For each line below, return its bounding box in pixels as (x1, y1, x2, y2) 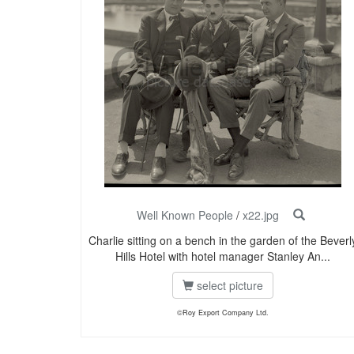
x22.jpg (242, 207, 279, 224)
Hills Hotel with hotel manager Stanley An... (115, 248, 330, 265)
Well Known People (136, 207, 233, 224)
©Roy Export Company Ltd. (177, 307, 269, 318)
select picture (194, 277, 263, 294)
